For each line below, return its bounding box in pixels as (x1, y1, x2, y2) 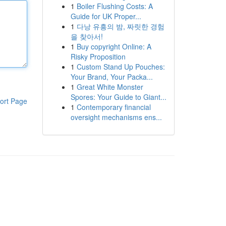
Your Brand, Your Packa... (70, 72, 153, 82)
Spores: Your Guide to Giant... (70, 92, 166, 102)
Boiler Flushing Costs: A (76, 1, 153, 11)
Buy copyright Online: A (76, 41, 151, 51)
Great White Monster (76, 82, 143, 92)
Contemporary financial (76, 102, 151, 112)
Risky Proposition (70, 51, 126, 62)
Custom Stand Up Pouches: (76, 62, 165, 72)
